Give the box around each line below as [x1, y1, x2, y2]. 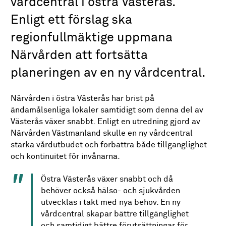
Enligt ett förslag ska [11, 13, 133, 27]
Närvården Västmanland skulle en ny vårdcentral [11, 129, 193, 138]
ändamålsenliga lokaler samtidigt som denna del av [11, 106, 204, 115]
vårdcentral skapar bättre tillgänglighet [41, 209, 189, 218]
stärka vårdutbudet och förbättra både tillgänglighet [11, 141, 207, 150]
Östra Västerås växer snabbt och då [41, 175, 174, 184]
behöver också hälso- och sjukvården [41, 186, 181, 195]
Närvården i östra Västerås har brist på [11, 94, 155, 103]
